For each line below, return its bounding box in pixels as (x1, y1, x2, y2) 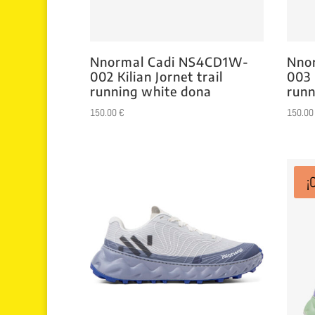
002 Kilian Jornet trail (89, 68, 223, 85)
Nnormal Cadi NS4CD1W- (89, 53, 249, 70)
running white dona (89, 83, 212, 100)
